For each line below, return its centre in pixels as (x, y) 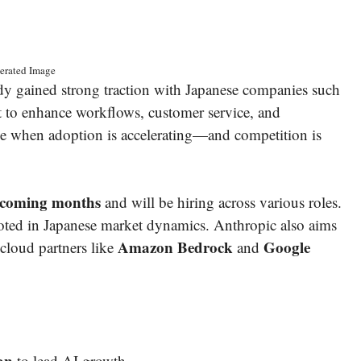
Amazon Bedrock (175, 247)
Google (287, 247)
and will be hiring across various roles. (221, 202)
